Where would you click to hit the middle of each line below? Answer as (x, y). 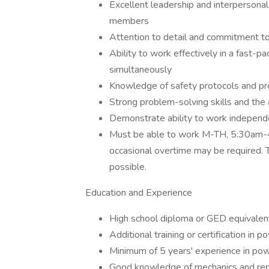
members (129, 21)
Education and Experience (139, 193)
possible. (128, 167)
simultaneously (141, 70)
